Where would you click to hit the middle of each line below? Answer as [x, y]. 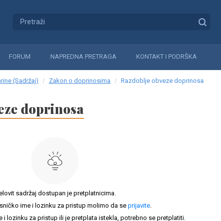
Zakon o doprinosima [80, 81]
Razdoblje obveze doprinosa [162, 81]
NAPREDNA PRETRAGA [83, 56]
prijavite [139, 205]
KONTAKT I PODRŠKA [166, 56]
